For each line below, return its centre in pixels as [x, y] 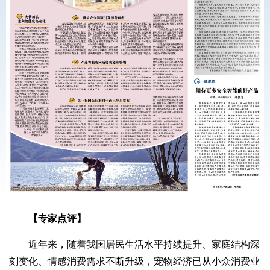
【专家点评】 [57, 219]
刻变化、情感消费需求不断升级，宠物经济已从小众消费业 [134, 262]
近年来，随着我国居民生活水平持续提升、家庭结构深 [134, 245]
